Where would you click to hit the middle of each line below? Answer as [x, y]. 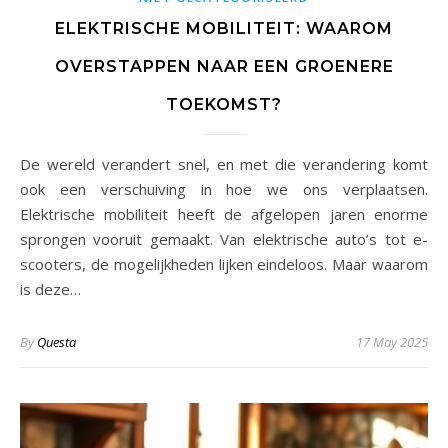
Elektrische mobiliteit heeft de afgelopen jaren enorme [224, 213]
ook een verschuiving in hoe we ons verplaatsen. [224, 188]
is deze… [50, 288]
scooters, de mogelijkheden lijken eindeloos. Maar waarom [224, 263]
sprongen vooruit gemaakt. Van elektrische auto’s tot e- [224, 238]
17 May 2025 [392, 341]
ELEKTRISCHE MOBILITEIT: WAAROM [224, 28]
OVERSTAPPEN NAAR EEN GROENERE [224, 66]
